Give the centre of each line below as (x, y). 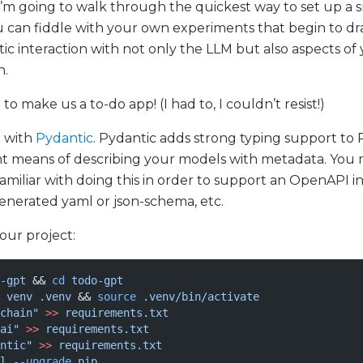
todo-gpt (94, 280)
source (117, 297)
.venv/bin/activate (198, 297)
